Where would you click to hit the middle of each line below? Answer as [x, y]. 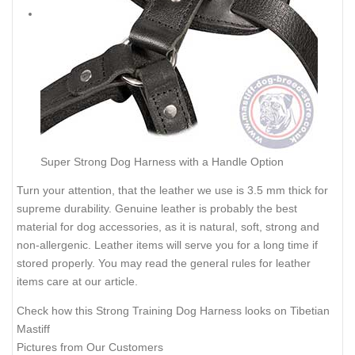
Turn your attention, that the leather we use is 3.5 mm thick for [172, 191]
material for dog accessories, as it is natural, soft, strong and [168, 227]
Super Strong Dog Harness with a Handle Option [162, 161]
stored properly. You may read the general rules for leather [164, 263]
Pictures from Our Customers [90, 347]
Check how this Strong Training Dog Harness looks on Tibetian [173, 310]
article [120, 282]
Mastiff [33, 328]
